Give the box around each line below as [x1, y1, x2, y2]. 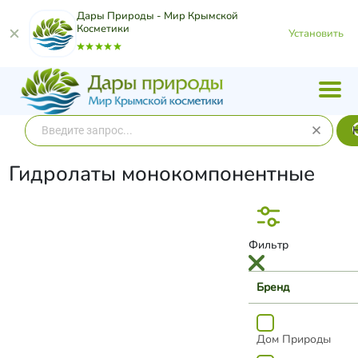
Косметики [77, 22, 129, 36]
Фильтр [248, 237, 288, 253]
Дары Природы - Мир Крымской [77, 9, 238, 23]
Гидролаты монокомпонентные [8, 160, 315, 188]
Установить [288, 26, 344, 41]
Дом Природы [256, 331, 331, 347]
